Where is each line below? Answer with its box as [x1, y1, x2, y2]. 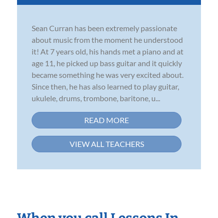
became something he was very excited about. [32, 70, 183, 79]
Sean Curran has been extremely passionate [32, 23, 177, 33]
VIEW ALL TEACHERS [69, 139, 144, 148]
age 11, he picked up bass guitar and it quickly [32, 58, 182, 68]
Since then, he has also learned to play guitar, [32, 81, 179, 91]
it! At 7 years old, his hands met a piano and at [32, 46, 183, 56]
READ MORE [84, 115, 129, 125]
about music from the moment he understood [32, 35, 183, 44]
